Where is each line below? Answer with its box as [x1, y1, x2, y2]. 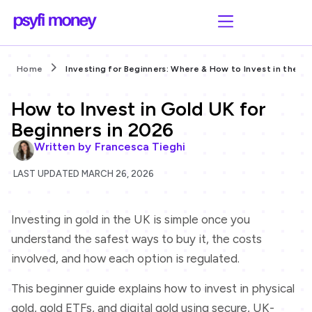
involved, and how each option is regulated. [11, 251, 242, 266]
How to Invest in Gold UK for [11, 97, 266, 121]
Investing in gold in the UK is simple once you [11, 212, 250, 227]
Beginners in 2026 [11, 118, 173, 142]
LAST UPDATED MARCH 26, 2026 [13, 169, 154, 180]
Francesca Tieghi [91, 140, 186, 154]
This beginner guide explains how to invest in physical [11, 281, 295, 295]
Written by [34, 140, 92, 154]
